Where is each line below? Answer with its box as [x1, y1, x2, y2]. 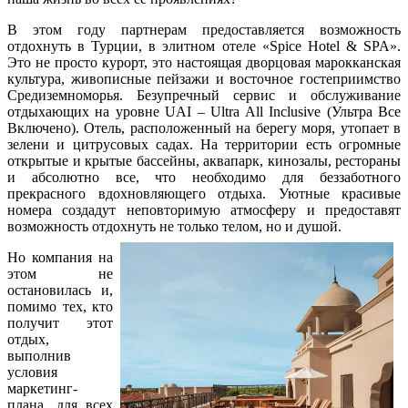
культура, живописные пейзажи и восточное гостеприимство [7, 70, 401, 87]
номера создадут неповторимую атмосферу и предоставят [7, 201, 401, 218]
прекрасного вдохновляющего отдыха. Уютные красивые [7, 185, 401, 201]
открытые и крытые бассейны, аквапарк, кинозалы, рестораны [7, 152, 401, 168]
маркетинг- [7, 380, 77, 396]
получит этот [7, 314, 113, 331]
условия [7, 363, 57, 380]
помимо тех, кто [7, 298, 113, 314]
